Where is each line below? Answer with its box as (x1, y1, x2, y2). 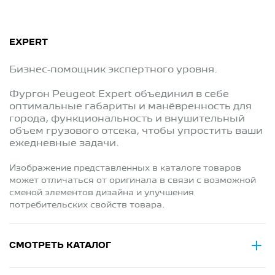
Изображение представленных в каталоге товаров (9, 164, 241, 172)
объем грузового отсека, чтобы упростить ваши (9, 126, 263, 136)
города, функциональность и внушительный (9, 114, 245, 123)
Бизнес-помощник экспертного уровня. (9, 65, 217, 74)
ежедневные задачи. (9, 139, 119, 148)
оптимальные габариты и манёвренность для (9, 102, 252, 111)
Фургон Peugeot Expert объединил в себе (9, 90, 229, 99)
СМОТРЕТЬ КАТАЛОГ (9, 241, 111, 249)
